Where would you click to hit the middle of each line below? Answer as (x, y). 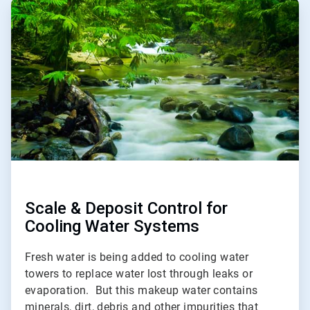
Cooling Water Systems (112, 227)
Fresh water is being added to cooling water (137, 257)
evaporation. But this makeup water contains (142, 291)
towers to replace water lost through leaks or (139, 274)
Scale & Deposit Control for (126, 209)
